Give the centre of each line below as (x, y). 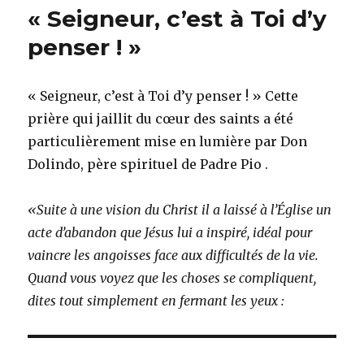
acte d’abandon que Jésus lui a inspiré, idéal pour (170, 233)
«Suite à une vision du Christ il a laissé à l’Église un (180, 210)
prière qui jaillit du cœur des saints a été (161, 119)
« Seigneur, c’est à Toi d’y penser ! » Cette (163, 96)
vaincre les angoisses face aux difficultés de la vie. (173, 256)
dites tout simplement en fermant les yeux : (156, 301)
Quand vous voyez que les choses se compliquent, (172, 278)
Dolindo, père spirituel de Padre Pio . (148, 165)
